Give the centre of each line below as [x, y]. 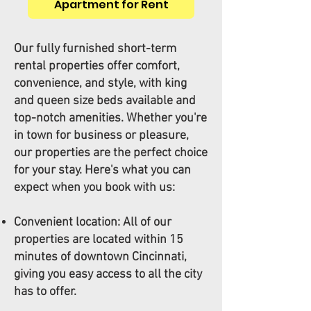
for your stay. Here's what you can [102, 170]
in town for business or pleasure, [101, 136]
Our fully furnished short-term [95, 49]
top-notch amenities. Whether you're [110, 118]
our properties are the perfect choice [111, 153]
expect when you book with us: [94, 188]
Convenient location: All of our [93, 222]
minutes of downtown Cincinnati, [100, 257]
